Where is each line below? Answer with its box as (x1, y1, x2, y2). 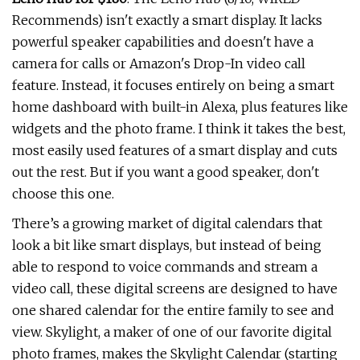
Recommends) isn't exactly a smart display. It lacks (12, 12, 322, 28)
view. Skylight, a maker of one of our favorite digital (12, 324, 332, 340)
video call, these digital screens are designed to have (12, 280, 337, 297)
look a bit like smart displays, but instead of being (12, 237, 321, 253)
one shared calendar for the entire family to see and (12, 302, 334, 318)
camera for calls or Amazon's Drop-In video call (12, 55, 305, 72)
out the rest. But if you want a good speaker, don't (12, 164, 319, 180)
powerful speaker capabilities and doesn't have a (12, 34, 313, 50)
